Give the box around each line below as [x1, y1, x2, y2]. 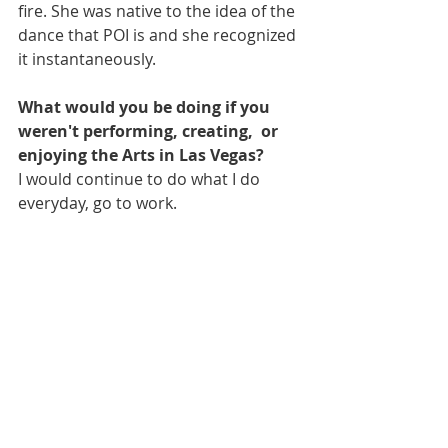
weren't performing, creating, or [18, 120, 282, 143]
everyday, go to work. [18, 192, 177, 215]
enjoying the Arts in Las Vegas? [18, 144, 264, 167]
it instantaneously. [18, 48, 156, 71]
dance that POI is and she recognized [18, 24, 300, 47]
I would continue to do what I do [18, 168, 264, 191]
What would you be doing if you [18, 96, 274, 119]
